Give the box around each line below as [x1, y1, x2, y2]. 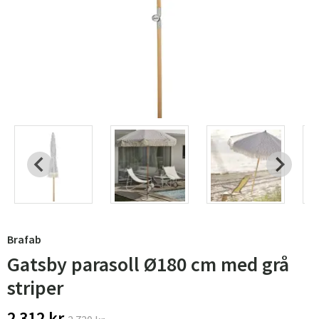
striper [7, 275, 63, 300]
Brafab [7, 232, 41, 246]
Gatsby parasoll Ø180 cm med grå [7, 251, 289, 277]
